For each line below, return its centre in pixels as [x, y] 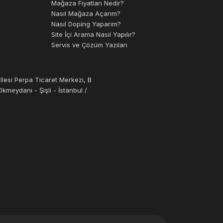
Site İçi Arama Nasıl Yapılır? [93, 34]
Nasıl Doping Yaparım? [86, 24]
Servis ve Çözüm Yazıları [89, 45]
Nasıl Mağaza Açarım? [86, 13]
